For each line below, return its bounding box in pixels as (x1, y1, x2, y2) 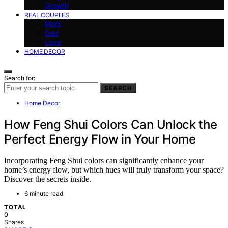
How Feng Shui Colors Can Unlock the (4, 117, 217, 132)
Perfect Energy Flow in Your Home (4, 131, 196, 147)
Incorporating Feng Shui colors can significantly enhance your (4, 156, 204, 165)
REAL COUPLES (24, 11, 70, 19)
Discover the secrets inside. (4, 175, 91, 184)
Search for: (4, 74, 35, 82)
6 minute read (24, 190, 63, 198)
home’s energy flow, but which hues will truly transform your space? (4, 165, 224, 175)
